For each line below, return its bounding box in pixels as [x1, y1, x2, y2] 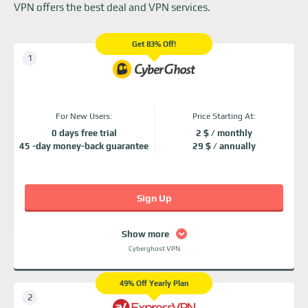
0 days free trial [51, 128, 117, 138]
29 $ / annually [192, 141, 256, 151]
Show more [121, 228, 169, 239]
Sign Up [136, 192, 172, 203]
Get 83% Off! [132, 40, 176, 48]
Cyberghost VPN [128, 245, 180, 252]
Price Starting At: [192, 111, 256, 121]
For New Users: [56, 111, 112, 121]
